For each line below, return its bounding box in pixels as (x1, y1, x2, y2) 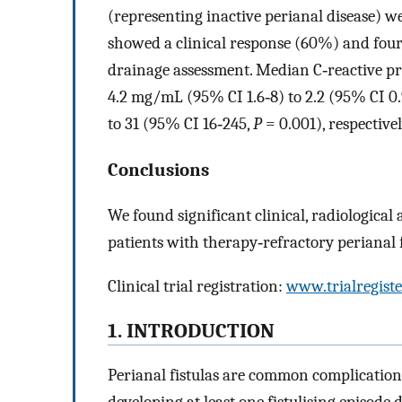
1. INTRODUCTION (108, 319, 275, 344)
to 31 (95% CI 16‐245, (108, 113, 253, 134)
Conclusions (108, 158, 209, 180)
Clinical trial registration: (108, 275, 286, 296)
